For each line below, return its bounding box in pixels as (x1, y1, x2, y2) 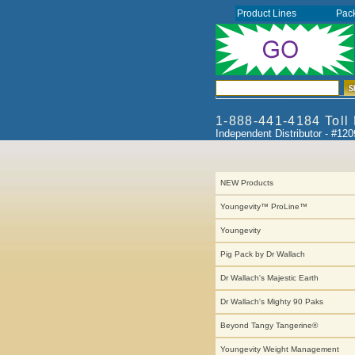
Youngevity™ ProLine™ (220, 202, 307, 211)
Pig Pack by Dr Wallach (220, 250, 305, 258)
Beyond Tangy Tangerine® (220, 321, 318, 330)
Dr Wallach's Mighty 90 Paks (220, 297, 323, 306)
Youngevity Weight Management (220, 345, 339, 353)
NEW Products (220, 178, 273, 187)
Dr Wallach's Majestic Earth (220, 273, 319, 282)
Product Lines (237, 8, 301, 19)
